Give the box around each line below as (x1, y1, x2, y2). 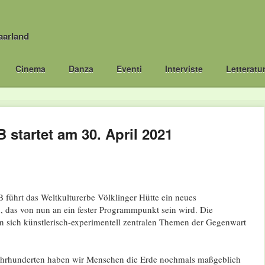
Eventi (116, 63, 142, 75)
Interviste (165, 63, 203, 75)
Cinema (15, 63, 46, 75)
